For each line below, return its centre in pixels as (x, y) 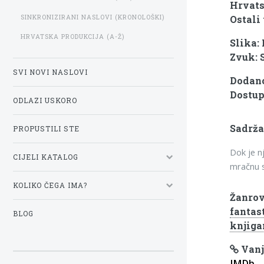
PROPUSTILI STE (46, 128)
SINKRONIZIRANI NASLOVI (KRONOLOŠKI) (93, 17)
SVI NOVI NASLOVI (50, 72)
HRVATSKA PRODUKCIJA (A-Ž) (72, 37)
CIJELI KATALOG (46, 157)
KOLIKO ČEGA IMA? (50, 185)
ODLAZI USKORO (45, 100)
